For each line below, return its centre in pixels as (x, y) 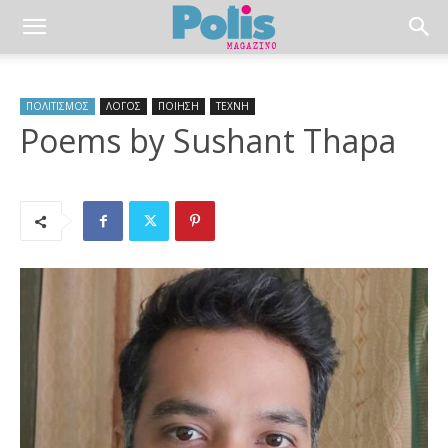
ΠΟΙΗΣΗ (178, 106)
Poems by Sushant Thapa (208, 140)
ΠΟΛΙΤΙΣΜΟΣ (57, 106)
